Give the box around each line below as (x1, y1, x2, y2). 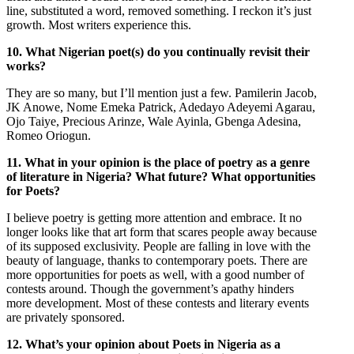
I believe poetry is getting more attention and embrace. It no (6, 210, 302, 224)
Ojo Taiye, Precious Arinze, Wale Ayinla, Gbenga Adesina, (6, 114, 301, 128)
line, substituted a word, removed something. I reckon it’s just (6, 3, 311, 17)
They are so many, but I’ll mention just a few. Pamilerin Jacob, (6, 85, 317, 100)
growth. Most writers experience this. (6, 17, 191, 32)
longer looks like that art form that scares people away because (6, 224, 317, 239)
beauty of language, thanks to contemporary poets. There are (6, 253, 307, 267)
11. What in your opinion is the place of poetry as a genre (6, 155, 310, 169)
